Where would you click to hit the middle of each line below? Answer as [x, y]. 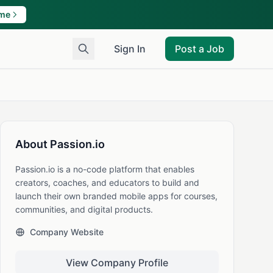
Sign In [130, 49]
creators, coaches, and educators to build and [107, 183]
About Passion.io [60, 144]
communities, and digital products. [84, 209]
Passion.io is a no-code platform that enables [105, 169]
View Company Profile [117, 263]
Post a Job [200, 49]
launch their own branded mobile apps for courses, [116, 196]
